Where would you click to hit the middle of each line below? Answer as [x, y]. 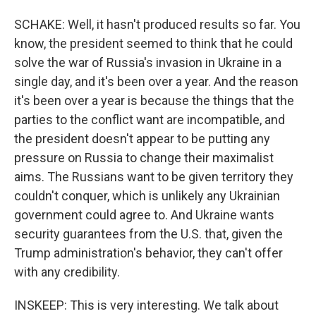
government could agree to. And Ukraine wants [144, 215]
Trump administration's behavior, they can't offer [148, 253]
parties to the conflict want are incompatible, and [150, 120]
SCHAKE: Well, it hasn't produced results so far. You [157, 24]
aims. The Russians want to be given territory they [154, 177]
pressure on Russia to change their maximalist [144, 158]
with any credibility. [67, 272]
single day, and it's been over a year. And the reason [156, 81]
